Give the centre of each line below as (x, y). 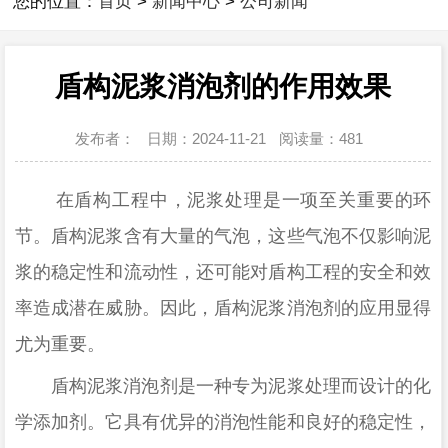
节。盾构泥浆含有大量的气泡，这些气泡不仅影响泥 (223, 236)
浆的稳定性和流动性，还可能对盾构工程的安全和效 (223, 272)
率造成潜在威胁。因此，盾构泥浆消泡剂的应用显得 (223, 308)
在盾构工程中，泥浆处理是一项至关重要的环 (223, 200)
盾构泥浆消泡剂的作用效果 (223, 86)
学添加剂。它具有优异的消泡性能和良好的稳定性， (223, 421)
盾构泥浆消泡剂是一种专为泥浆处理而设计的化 (241, 385)
